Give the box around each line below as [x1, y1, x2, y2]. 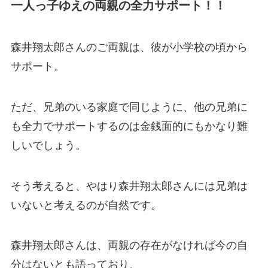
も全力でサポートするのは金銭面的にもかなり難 [10, 120, 248, 132]
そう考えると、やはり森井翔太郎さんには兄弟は [10, 179, 248, 192]
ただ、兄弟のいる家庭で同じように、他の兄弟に [10, 100, 248, 113]
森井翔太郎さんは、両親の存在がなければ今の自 [10, 239, 248, 252]
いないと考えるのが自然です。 [10, 199, 162, 211]
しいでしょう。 [10, 139, 86, 151]
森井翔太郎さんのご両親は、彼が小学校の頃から [10, 41, 248, 53]
